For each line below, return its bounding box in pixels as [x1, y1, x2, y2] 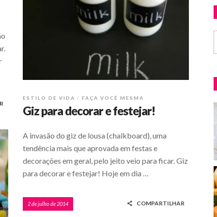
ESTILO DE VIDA [23, 95, 75, 101]
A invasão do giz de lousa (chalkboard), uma [23, 131, 167, 140]
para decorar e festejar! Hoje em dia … [23, 169, 149, 178]
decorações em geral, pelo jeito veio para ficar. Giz [23, 156, 188, 166]
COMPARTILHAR [136, 200, 185, 207]
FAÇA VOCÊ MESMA [82, 95, 144, 101]
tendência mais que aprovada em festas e [23, 143, 157, 153]
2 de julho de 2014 [28, 201, 68, 207]
